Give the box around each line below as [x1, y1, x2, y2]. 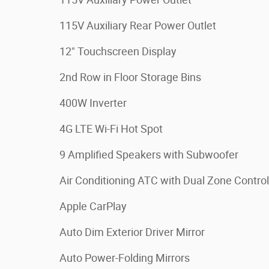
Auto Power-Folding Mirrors [59, 252, 190, 264]
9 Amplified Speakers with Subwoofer [59, 148, 238, 161]
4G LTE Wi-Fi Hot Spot [59, 122, 163, 135]
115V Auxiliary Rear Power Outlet [59, 19, 216, 32]
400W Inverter [59, 97, 127, 109]
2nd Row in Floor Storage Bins [59, 71, 201, 83]
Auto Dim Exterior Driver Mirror [59, 226, 205, 238]
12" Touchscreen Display [59, 45, 177, 58]
